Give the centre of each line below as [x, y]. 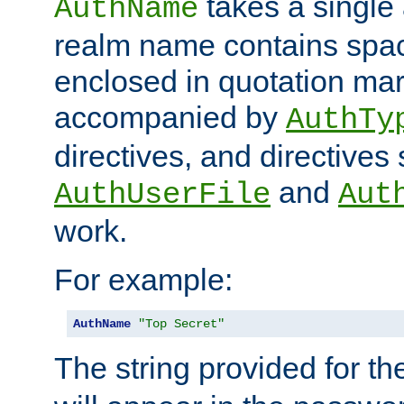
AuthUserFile [162, 195]
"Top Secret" [181, 324]
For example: [143, 280]
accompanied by [170, 118]
